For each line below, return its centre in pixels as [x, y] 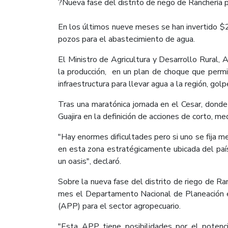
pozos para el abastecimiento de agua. [126, 39]
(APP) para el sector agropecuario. [120, 206]
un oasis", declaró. [90, 161]
